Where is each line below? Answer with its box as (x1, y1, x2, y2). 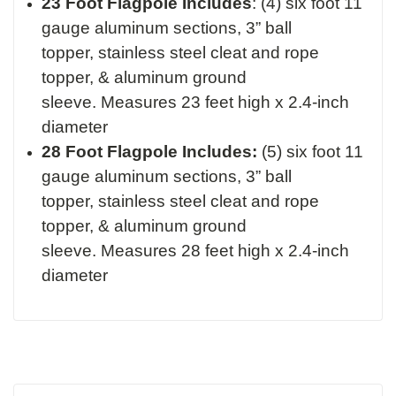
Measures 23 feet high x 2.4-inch (101, 93, 350, 112)
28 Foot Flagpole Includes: (42, 142, 263, 162)
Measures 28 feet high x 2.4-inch (101, 241, 350, 261)
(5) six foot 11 (262, 142, 364, 162)
